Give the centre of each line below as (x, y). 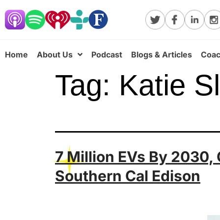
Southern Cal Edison (128, 176)
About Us (55, 55)
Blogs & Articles (162, 55)
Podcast (107, 55)
